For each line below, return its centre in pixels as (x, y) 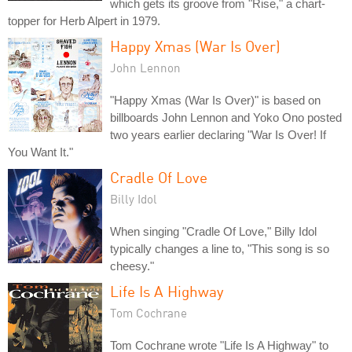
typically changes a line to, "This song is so (220, 248)
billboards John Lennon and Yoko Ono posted (226, 117)
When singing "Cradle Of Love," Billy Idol (213, 231)
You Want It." (40, 152)
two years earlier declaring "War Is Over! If (218, 134)
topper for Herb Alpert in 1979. (84, 20)
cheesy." (132, 266)
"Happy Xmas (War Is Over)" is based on (215, 100)
